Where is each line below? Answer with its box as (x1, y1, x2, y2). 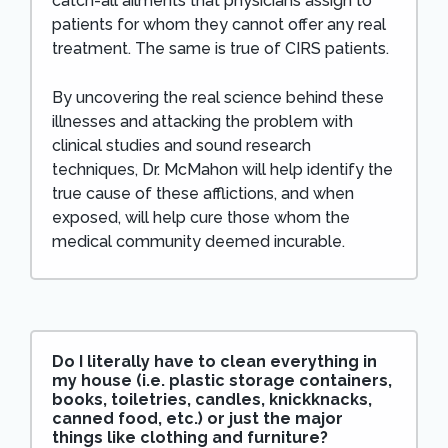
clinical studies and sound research (51, 135, 311, 155)
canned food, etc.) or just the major (51, 408, 343, 428)
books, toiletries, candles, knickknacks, (51, 389, 372, 409)
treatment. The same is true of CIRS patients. (51, 38, 397, 58)
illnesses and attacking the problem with (51, 111, 353, 131)
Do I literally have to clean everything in (51, 351, 377, 371)
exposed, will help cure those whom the (51, 207, 350, 227)
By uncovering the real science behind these (51, 87, 384, 107)
